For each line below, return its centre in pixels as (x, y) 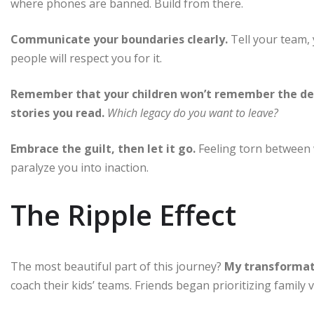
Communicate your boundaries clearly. (119, 39)
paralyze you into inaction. (80, 167)
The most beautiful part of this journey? (117, 266)
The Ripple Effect (123, 214)
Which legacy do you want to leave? (193, 112)
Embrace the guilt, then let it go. (103, 148)
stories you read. (57, 112)
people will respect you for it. (86, 58)
